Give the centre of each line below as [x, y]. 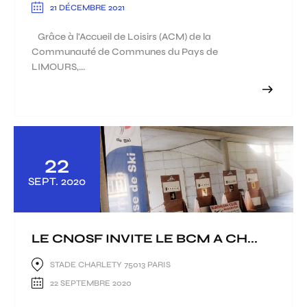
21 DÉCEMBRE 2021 [87, 7]
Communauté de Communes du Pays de [125, 52]
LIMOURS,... [58, 67]
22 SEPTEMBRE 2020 [91, 283]
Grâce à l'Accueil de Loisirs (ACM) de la [121, 37]
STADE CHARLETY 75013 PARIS [110, 265]
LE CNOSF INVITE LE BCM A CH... [145, 238]
